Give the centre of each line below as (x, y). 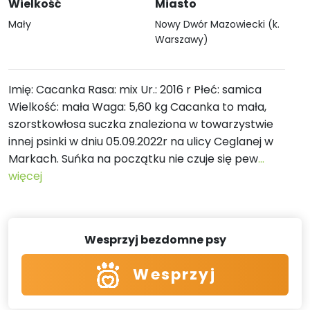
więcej (25, 176)
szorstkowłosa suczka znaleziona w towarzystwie (141, 124)
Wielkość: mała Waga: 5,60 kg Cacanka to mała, (137, 107)
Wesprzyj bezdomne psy (155, 240)
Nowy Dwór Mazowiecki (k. (217, 24)
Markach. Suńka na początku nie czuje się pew (133, 159)
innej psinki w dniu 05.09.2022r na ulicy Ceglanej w (141, 142)
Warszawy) (182, 39)
